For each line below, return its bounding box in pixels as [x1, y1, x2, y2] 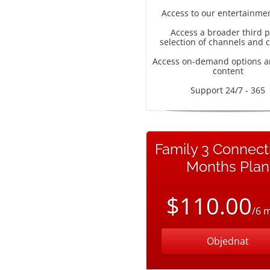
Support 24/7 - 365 [190, 84, 265, 96]
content [212, 65, 243, 77]
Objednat [207, 234, 249, 248]
